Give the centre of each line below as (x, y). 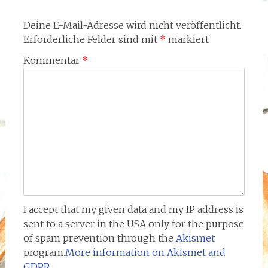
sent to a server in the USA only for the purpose (133, 223)
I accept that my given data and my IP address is (133, 209)
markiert (187, 39)
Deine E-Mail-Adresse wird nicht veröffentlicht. (132, 25)
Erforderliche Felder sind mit (91, 39)
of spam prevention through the (99, 238)
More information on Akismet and (145, 252)
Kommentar (52, 60)
